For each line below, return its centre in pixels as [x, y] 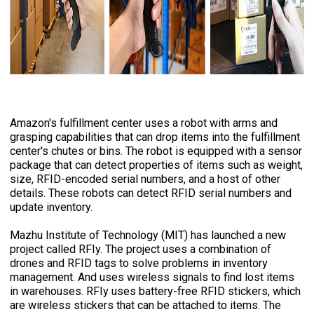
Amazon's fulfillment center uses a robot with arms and [144, 123]
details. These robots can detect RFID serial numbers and [151, 193]
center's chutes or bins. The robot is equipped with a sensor [156, 151]
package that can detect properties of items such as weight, [157, 165]
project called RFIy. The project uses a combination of [141, 250]
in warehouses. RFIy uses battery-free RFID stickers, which [156, 292]
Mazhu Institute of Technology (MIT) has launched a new [148, 235]
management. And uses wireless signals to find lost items [152, 278]
